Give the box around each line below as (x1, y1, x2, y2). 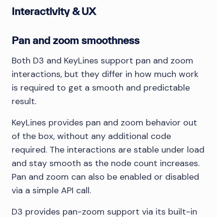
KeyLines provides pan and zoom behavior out (12, 116, 197, 128)
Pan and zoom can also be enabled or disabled (12, 170, 199, 183)
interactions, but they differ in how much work (12, 68, 199, 80)
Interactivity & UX (12, 5, 96, 17)
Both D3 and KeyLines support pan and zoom (12, 54, 193, 66)
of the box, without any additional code (12, 130, 171, 142)
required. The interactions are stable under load (12, 143, 204, 155)
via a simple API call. (12, 184, 91, 196)
